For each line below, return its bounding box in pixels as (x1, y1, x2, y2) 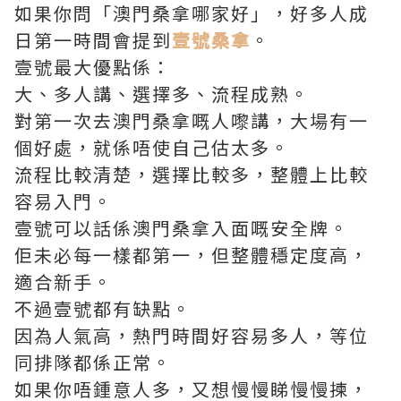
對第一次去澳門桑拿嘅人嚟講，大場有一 (14, 107, 369, 134)
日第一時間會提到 (14, 27, 172, 54)
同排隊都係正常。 (14, 349, 172, 376)
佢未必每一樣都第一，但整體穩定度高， (14, 242, 369, 269)
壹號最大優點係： (14, 54, 172, 81)
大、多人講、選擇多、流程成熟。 (14, 81, 310, 107)
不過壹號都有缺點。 (14, 295, 192, 322)
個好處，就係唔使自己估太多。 (14, 134, 290, 161)
